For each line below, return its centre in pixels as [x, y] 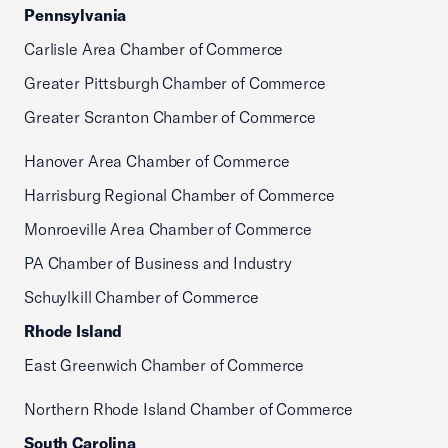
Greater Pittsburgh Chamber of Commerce [175, 83]
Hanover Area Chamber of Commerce [157, 161]
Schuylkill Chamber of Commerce [141, 297]
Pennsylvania [75, 15]
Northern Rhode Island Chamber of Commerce [189, 409]
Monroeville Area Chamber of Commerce [168, 229]
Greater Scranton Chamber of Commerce [170, 117]
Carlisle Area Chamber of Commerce [154, 49]
